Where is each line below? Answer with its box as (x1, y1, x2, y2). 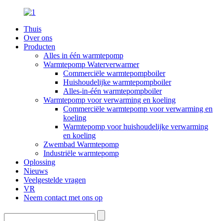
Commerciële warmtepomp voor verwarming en (63, 105, 213, 113)
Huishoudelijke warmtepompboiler (63, 78, 171, 86)
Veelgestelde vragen (24, 176, 86, 184)
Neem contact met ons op (24, 193, 103, 202)
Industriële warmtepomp (43, 149, 119, 157)
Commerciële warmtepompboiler (63, 69, 165, 77)
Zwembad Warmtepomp (43, 140, 119, 148)
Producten (24, 42, 55, 51)
